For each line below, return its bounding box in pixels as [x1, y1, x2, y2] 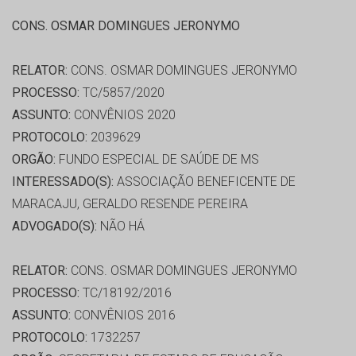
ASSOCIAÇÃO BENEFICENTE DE [114, 174, 296, 190]
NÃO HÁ [97, 219, 145, 234]
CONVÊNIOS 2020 [71, 107, 176, 123]
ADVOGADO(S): [12, 219, 97, 234]
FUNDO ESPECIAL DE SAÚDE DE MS [56, 152, 259, 168]
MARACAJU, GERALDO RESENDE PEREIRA [12, 196, 248, 212]
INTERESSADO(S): [12, 174, 114, 190]
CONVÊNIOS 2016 [71, 308, 176, 323]
